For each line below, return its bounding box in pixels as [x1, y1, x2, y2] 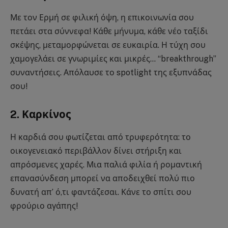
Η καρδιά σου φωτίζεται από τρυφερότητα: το [10, 132, 191, 142]
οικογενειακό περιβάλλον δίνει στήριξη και [10, 146, 182, 156]
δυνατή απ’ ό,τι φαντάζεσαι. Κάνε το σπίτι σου [10, 187, 191, 197]
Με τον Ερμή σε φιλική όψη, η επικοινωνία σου [10, 12, 194, 22]
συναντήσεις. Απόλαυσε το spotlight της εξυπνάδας [10, 67, 212, 77]
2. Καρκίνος [10, 108, 71, 121]
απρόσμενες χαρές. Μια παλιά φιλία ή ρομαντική [10, 159, 202, 169]
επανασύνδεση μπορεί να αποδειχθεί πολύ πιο [10, 173, 195, 183]
